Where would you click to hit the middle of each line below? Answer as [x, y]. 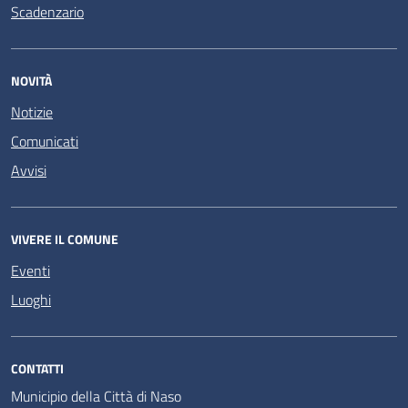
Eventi [31, 270]
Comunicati [45, 141]
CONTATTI [37, 368]
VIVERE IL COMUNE [65, 239]
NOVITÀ [31, 81]
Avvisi [29, 170]
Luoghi [31, 300]
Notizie [32, 112]
